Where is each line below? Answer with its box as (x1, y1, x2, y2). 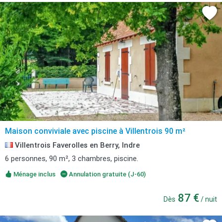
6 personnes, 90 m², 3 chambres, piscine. (5, 154, 138, 163)
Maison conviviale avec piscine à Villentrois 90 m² (5, 126, 185, 136)
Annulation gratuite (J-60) (67, 170, 146, 178)
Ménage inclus (12, 170, 55, 178)
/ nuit (199, 195, 217, 203)
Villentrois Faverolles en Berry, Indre (13, 141, 140, 150)
